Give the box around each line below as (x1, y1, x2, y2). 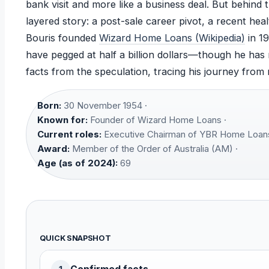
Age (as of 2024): (37, 157, 118, 169)
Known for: (37, 114, 88, 126)
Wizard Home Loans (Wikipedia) (98, 32, 245, 44)
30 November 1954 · (61, 100, 147, 112)
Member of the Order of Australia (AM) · (69, 143, 238, 155)
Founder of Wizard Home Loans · (87, 114, 226, 126)
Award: (37, 143, 70, 155)
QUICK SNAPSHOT (39, 234, 111, 243)
